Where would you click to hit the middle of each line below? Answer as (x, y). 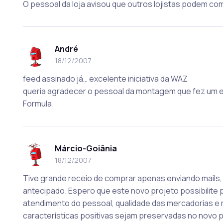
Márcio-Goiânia (86, 148)
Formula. (38, 104)
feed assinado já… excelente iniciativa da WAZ (105, 79)
